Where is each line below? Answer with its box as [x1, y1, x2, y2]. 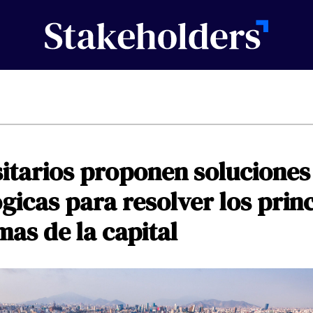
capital [102, 214, 177, 249]
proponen [80, 154, 188, 189]
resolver [122, 184, 214, 219]
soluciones [194, 154, 310, 189]
